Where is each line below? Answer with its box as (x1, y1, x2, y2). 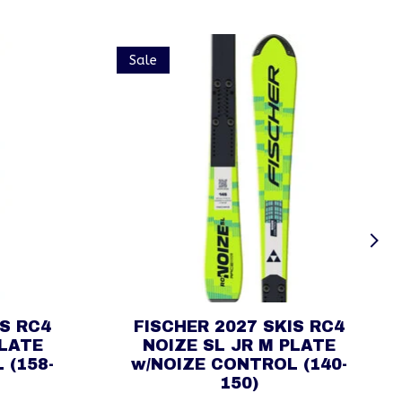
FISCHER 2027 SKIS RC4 (133, 318, 345, 336)
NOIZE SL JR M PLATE (142, 336, 336, 354)
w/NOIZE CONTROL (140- (130, 355, 347, 373)
